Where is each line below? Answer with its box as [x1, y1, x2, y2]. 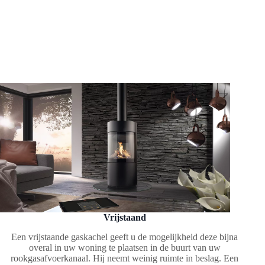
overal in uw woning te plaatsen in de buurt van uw [28, 242, 221, 253]
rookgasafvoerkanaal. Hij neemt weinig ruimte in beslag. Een [11, 253, 239, 263]
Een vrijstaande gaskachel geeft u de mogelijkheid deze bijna [11, 231, 238, 242]
